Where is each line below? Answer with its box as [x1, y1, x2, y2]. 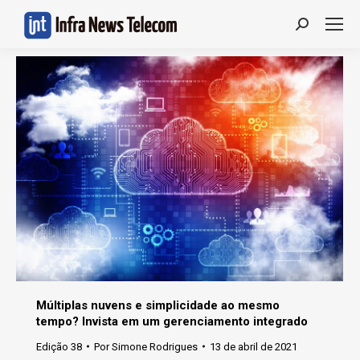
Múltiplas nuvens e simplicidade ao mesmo [36, 297, 280, 313]
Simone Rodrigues [112, 340, 198, 353]
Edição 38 [36, 340, 82, 353]
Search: [295, 19, 340, 35]
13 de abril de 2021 [210, 340, 297, 353]
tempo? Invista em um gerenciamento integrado [36, 313, 308, 329]
